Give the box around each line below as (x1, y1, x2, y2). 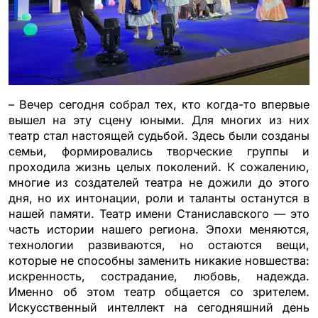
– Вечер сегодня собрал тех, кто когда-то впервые (9, 97, 309, 111)
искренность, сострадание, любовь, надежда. (9, 268, 309, 283)
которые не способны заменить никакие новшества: (9, 253, 309, 268)
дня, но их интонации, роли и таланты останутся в (9, 190, 309, 205)
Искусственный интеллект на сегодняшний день (9, 300, 309, 314)
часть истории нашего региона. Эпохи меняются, (9, 221, 309, 236)
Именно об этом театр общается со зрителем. (9, 284, 309, 299)
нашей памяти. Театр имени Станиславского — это (9, 206, 309, 221)
